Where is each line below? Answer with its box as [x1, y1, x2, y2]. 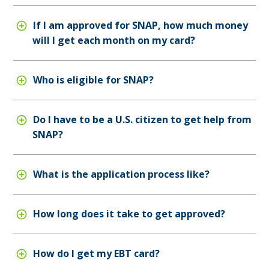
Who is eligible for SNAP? [30, 73, 154, 86]
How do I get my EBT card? [30, 246, 160, 260]
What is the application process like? [30, 167, 210, 181]
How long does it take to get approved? [30, 207, 225, 220]
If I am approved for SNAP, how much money [30, 18, 248, 32]
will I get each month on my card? [32, 33, 196, 47]
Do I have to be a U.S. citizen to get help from [30, 112, 252, 126]
